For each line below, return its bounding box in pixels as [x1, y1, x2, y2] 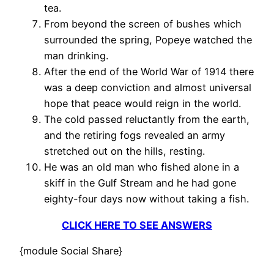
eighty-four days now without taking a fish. [44, 193, 249, 206]
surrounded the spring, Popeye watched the [44, 34, 252, 46]
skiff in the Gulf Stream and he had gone [44, 177, 236, 190]
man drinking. [44, 50, 108, 62]
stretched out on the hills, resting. [44, 145, 205, 158]
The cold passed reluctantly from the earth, [44, 113, 250, 126]
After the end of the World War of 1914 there [44, 65, 254, 78]
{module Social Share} [20, 244, 122, 257]
